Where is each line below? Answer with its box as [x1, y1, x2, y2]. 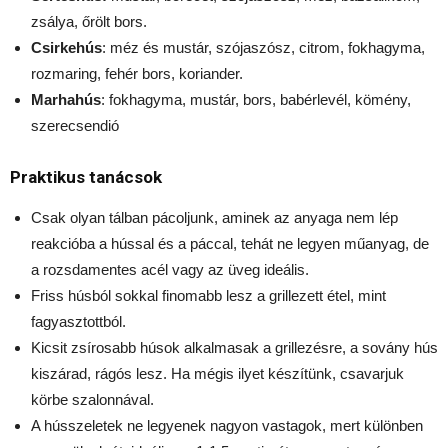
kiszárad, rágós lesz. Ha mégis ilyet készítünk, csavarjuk [31, 365, 404, 383]
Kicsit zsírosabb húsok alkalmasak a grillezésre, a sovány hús [31, 339, 438, 357]
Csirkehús [31, 39, 102, 57]
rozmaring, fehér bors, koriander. [31, 65, 243, 83]
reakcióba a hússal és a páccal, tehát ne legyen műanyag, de [31, 235, 429, 253]
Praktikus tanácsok [10, 167, 162, 188]
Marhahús [31, 91, 101, 109]
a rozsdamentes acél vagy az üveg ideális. [31, 261, 309, 279]
